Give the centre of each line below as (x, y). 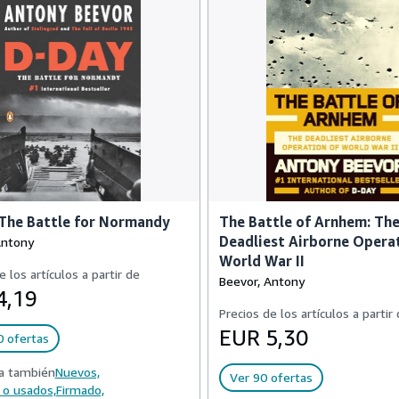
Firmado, (80, 390)
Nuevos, (77, 372)
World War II (262, 261)
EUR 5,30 (264, 338)
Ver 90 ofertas (271, 377)
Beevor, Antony (262, 281)
